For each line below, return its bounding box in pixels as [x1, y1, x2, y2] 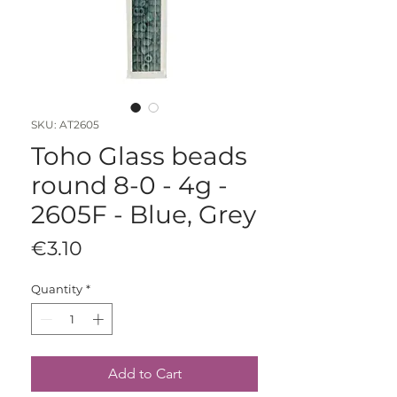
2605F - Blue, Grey [31, 199, 256, 230]
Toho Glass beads [31, 141, 247, 172]
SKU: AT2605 [31, 118, 99, 132]
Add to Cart [107, 364, 182, 382]
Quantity [31, 282, 82, 297]
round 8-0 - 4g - [31, 170, 228, 201]
